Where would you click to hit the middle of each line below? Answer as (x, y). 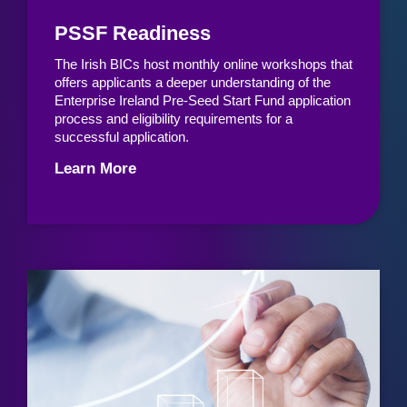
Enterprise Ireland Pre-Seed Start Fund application (203, 100)
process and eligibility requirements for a (174, 118)
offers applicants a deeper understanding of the (193, 82)
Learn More (95, 169)
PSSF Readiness (133, 33)
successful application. (122, 136)
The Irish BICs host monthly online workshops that (203, 64)
